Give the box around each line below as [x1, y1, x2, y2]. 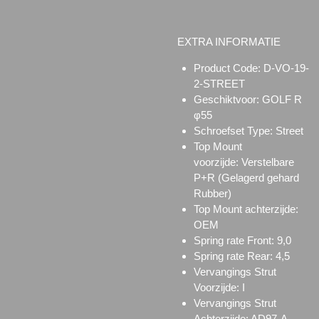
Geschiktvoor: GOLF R [193, 93, 302, 105]
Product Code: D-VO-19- [193, 61, 309, 74]
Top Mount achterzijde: [193, 202, 298, 215]
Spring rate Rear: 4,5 [193, 249, 290, 262]
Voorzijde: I [193, 281, 245, 293]
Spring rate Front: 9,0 [193, 234, 291, 246]
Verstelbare [241, 155, 294, 168]
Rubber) [193, 187, 231, 199]
